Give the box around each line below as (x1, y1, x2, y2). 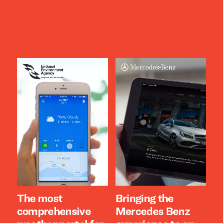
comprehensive (16, 207, 91, 218)
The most (16, 194, 63, 205)
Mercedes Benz (115, 207, 190, 218)
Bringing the (115, 194, 174, 205)
